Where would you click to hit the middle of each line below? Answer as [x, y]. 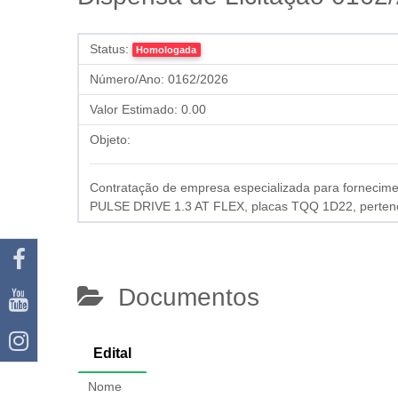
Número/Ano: [127, 79]
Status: [109, 49]
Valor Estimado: [134, 109]
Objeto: [110, 139]
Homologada [167, 50]
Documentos [182, 297]
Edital [112, 353]
